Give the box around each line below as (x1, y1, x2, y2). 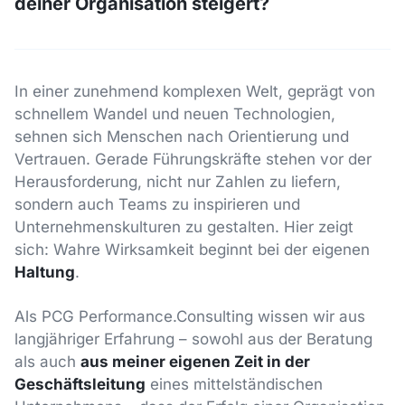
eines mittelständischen (146, 375, 323, 394)
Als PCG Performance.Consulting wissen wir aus (14, 307, 365, 326)
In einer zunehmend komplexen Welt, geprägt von (14, 82, 375, 101)
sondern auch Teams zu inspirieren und (14, 195, 300, 214)
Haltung (14, 263, 75, 282)
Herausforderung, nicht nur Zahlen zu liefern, (14, 173, 341, 192)
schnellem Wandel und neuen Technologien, (14, 105, 335, 124)
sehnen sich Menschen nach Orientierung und (14, 127, 349, 146)
